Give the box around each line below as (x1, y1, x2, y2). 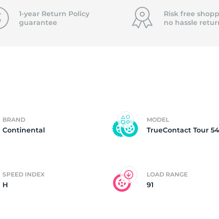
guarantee (19, 18, 57, 27)
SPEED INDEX (2, 171, 44, 178)
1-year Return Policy (19, 9, 89, 18)
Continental (2, 126, 45, 134)
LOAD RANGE (147, 171, 188, 178)
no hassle (163, 18, 199, 27)
